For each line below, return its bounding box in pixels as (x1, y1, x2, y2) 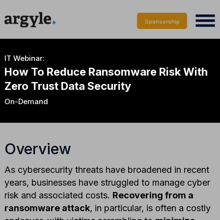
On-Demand (4, 96, 48, 106)
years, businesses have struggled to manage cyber (4, 177, 210, 188)
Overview (4, 139, 71, 158)
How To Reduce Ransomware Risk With (4, 65, 208, 78)
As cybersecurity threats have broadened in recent (4, 164, 209, 175)
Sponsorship (144, 18, 180, 25)
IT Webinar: (4, 53, 45, 63)
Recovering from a (112, 190, 193, 200)
